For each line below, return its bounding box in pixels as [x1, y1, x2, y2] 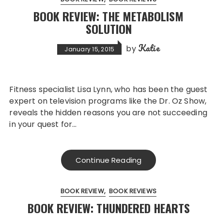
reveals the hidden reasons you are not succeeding [9, 107, 207, 118]
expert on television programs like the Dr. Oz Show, [9, 95, 207, 107]
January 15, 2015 [64, 45, 115, 53]
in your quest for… [9, 119, 77, 130]
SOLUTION [85, 20, 132, 37]
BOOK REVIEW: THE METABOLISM [33, 7, 184, 25]
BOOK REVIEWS [109, 186, 156, 196]
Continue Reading [75, 155, 142, 165]
